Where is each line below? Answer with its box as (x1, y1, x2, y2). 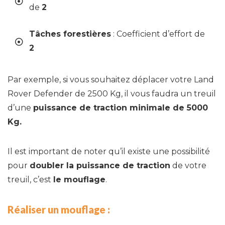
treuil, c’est (8, 175, 53, 185)
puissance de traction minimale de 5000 (33, 103, 208, 113)
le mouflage (53, 175, 105, 185)
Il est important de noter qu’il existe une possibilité (8, 147, 210, 157)
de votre (170, 161, 206, 171)
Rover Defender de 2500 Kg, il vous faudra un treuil (8, 89, 216, 99)
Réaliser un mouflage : (8, 203, 112, 216)
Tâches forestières (29, 29, 111, 39)
